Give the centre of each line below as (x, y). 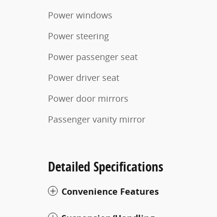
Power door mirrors (88, 98)
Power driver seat (84, 77)
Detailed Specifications (106, 166)
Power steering (78, 36)
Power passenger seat (93, 57)
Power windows (80, 15)
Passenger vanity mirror (97, 119)
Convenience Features (110, 191)
